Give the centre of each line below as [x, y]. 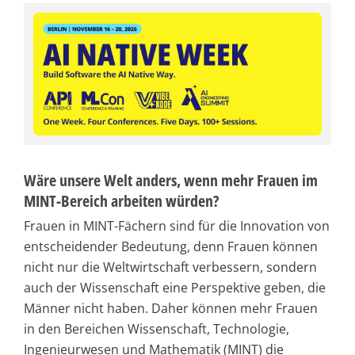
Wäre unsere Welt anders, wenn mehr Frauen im [171, 180]
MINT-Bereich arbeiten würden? [121, 200]
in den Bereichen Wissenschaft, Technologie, [157, 328]
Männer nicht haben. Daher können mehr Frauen [171, 308]
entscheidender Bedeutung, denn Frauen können [171, 246]
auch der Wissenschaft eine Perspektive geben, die [175, 287]
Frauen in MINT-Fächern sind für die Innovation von [177, 225]
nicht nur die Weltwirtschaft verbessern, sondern [170, 267]
